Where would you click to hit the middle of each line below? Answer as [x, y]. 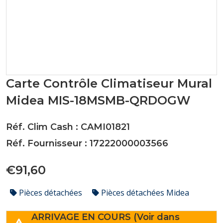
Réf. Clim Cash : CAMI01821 [68, 127]
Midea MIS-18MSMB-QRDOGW [98, 100]
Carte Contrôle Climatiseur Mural [109, 83]
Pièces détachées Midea [144, 193]
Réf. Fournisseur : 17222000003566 [87, 143]
